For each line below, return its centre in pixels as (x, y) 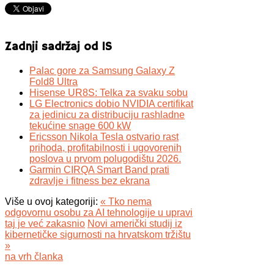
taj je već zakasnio (45, 224)
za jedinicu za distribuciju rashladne (107, 115)
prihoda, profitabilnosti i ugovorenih (106, 148)
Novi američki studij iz (135, 224)
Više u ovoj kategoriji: (51, 202)
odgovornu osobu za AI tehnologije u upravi (99, 213)
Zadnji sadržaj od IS (58, 47)
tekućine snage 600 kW (80, 126)
